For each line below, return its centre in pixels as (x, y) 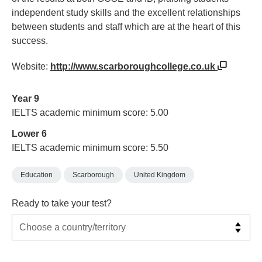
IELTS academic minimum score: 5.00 (90, 113)
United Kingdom (160, 175)
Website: (31, 66)
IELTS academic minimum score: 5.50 (90, 147)
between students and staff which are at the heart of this (126, 26)
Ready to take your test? (62, 204)
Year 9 (25, 99)
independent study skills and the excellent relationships (126, 12)
